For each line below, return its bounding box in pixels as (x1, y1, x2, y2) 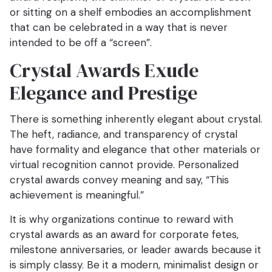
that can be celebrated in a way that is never (10, 21, 228, 35)
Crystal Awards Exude (10, 57, 199, 84)
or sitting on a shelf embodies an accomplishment (10, 5, 251, 19)
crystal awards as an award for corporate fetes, (10, 228, 239, 242)
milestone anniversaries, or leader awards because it (10, 243, 261, 257)
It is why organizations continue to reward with (10, 212, 233, 226)
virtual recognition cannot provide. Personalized (10, 158, 239, 172)
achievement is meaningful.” (10, 188, 144, 202)
